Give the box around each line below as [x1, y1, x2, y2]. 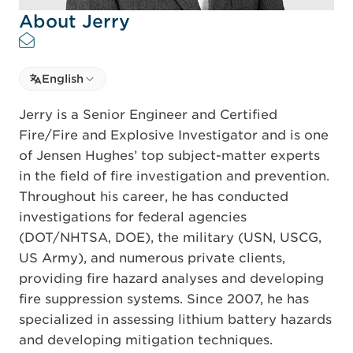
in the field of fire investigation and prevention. [19, 169, 329, 184]
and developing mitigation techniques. [19, 333, 273, 348]
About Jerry [19, 11, 130, 32]
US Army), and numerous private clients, [19, 251, 285, 266]
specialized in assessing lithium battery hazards [19, 312, 332, 328]
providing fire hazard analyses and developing [19, 271, 324, 287]
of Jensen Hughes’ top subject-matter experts [19, 148, 320, 164]
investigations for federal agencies [19, 210, 247, 225]
